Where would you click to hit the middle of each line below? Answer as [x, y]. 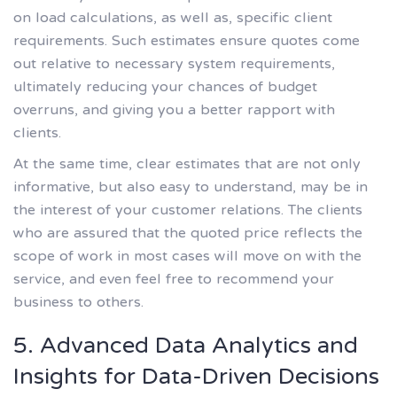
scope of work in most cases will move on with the [187, 257]
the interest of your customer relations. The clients [188, 211]
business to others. [78, 304]
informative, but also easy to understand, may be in [191, 188]
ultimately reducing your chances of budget [165, 87]
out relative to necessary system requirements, [174, 64]
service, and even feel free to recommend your [174, 280]
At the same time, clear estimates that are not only [187, 165]
